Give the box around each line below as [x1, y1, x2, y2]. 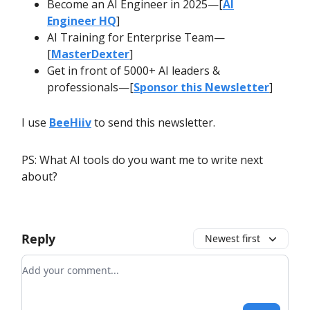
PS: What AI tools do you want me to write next [21, 152, 263, 168]
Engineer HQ [47, 13, 116, 29]
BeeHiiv [49, 115, 91, 131]
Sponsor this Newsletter [134, 80, 269, 95]
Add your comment [21, 255, 122, 271]
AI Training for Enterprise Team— [47, 30, 225, 46]
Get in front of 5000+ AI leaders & [47, 63, 220, 79]
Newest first [205, 232, 260, 246]
